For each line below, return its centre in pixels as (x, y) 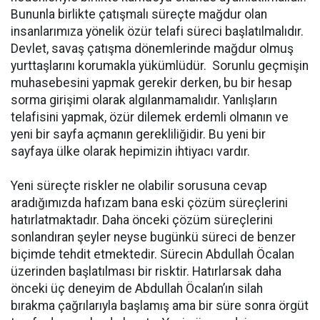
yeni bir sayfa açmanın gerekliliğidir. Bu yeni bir (138, 134)
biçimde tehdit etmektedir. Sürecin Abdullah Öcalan (152, 254)
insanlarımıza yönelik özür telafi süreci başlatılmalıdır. (157, 31)
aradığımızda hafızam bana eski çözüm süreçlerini (149, 202)
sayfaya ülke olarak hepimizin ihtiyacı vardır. (130, 151)
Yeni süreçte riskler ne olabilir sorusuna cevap (139, 185)
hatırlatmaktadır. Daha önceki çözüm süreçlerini (142, 220)
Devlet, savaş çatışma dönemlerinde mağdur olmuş (152, 48)
